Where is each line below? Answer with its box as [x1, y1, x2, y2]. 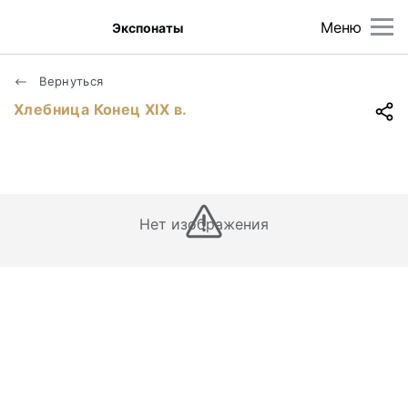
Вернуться [36, 74, 104, 88]
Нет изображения [138, 215, 270, 233]
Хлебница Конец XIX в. [14, 100, 188, 118]
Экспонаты [112, 19, 184, 36]
